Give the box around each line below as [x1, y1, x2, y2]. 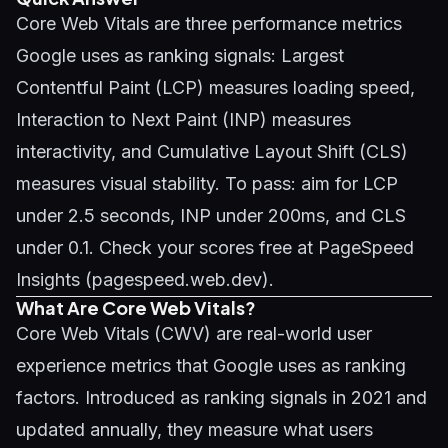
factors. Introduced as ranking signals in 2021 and [16, 387, 427, 408]
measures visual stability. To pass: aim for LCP [16, 173, 398, 194]
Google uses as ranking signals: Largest [16, 45, 344, 66]
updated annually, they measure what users [16, 419, 373, 440]
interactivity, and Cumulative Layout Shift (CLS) [16, 141, 408, 162]
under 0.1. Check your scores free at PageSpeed [16, 237, 414, 258]
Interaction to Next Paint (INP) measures [16, 109, 351, 130]
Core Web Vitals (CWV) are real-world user [16, 323, 372, 344]
